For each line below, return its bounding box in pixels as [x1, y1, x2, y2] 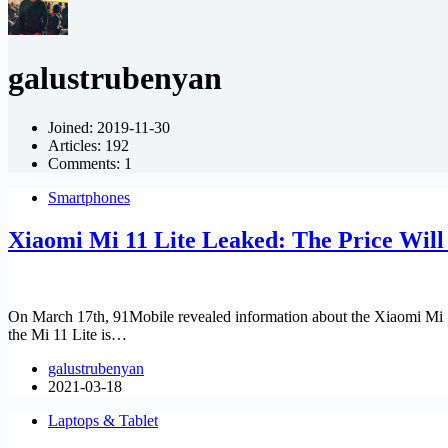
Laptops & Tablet [48, 411, 158, 429]
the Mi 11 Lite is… [8, 325, 127, 343]
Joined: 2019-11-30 [48, 118, 170, 136]
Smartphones [48, 188, 130, 206]
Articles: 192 [48, 136, 129, 154]
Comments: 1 [48, 154, 132, 172]
